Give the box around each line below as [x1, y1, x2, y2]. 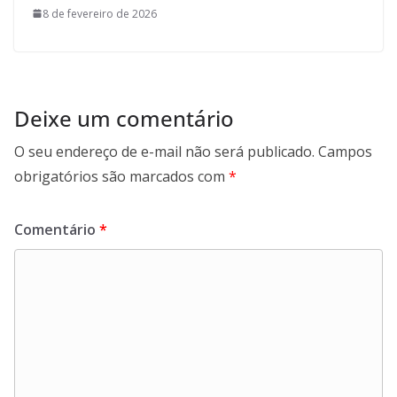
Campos [318, 141, 372, 161]
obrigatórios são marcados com [14, 166, 229, 186]
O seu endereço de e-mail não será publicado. [14, 141, 315, 161]
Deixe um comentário [14, 103, 234, 133]
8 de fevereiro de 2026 [43, 5, 157, 21]
